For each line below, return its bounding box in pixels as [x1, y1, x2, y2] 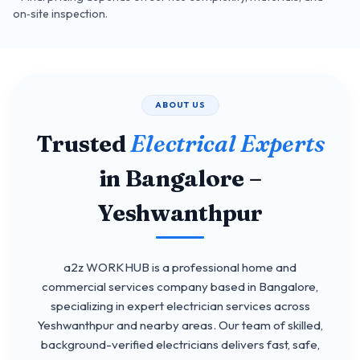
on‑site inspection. [13, 6, 108, 22]
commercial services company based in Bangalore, [42, 278, 318, 294]
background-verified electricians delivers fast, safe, [40, 336, 320, 352]
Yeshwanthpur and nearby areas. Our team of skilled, [37, 317, 323, 333]
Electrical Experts [130, 129, 325, 157]
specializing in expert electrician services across [50, 297, 310, 313]
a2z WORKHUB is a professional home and [63, 259, 297, 275]
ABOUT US [154, 100, 206, 111]
